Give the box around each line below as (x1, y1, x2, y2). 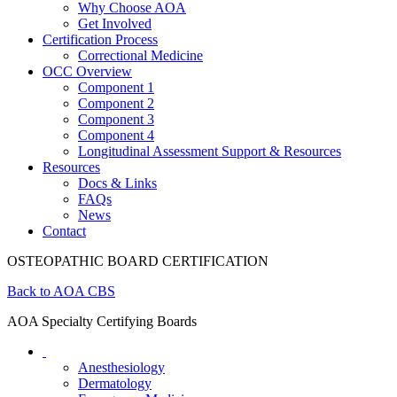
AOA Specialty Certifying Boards (7, 313, 197, 329)
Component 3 (78, 111, 154, 127)
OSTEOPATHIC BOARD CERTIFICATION (7, 253, 269, 269)
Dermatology (78, 375, 152, 391)
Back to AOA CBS (7, 283, 115, 299)
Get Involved (78, 15, 152, 31)
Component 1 (78, 79, 154, 95)
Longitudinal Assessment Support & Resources (78, 143, 341, 159)
